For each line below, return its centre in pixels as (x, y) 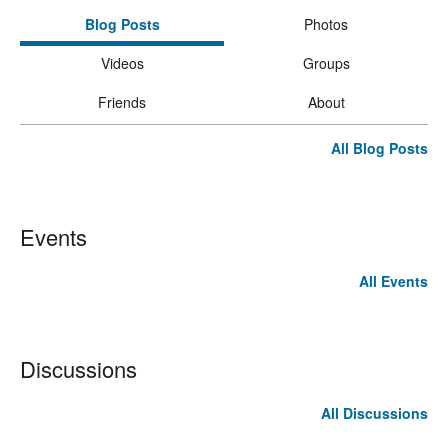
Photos (326, 24)
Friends (122, 102)
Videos (122, 63)
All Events (393, 281)
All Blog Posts (379, 148)
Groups (326, 63)
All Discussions (374, 413)
